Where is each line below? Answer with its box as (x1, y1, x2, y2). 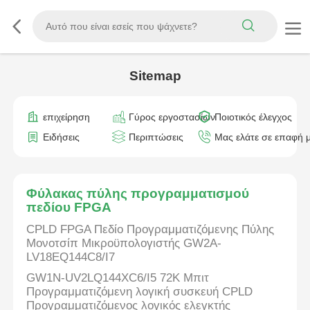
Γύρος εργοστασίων (128, 111, 215, 122)
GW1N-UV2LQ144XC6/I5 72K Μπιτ (26, 271, 210, 284)
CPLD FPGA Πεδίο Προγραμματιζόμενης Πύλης (26, 223, 275, 237)
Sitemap (129, 69, 181, 84)
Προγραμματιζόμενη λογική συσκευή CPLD (26, 284, 253, 298)
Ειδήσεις (43, 131, 80, 143)
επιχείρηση (43, 111, 91, 122)
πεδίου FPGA (26, 200, 112, 215)
